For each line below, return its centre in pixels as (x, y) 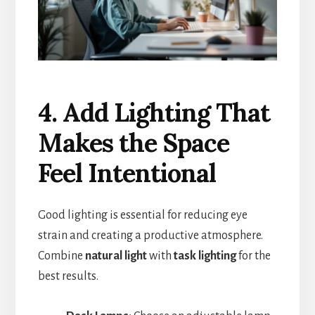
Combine (61, 256)
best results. (68, 276)
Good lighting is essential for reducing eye (142, 215)
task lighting (205, 256)
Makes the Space (133, 142)
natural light (116, 256)
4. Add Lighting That (154, 112)
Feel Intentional (127, 173)
